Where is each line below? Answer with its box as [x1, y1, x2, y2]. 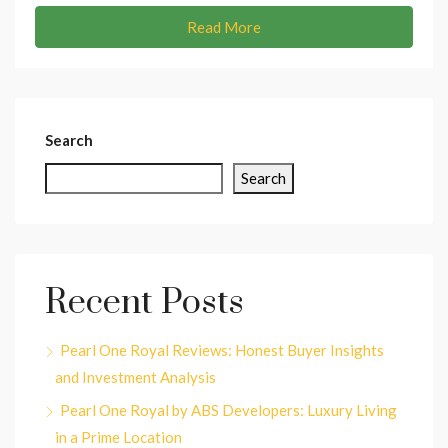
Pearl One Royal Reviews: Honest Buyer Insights [60, 340, 384, 359]
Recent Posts [45, 280, 244, 325]
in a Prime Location [55, 427, 182, 446]
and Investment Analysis [55, 367, 216, 386]
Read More [187, 17, 261, 36]
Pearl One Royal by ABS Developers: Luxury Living [60, 400, 397, 419]
